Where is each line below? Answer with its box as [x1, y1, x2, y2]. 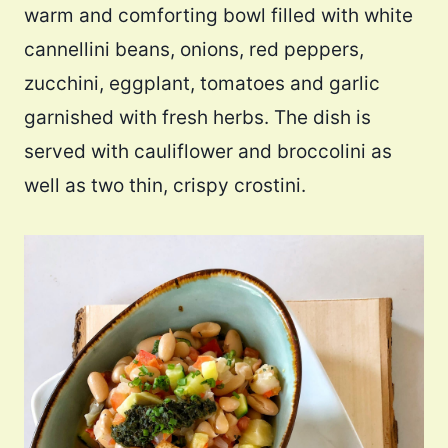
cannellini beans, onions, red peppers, [24, 38, 364, 62]
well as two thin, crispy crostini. [24, 174, 306, 198]
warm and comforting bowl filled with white [24, 4, 413, 28]
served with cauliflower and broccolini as [24, 140, 392, 164]
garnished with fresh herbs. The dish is [24, 106, 371, 130]
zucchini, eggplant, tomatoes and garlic [24, 72, 380, 96]
